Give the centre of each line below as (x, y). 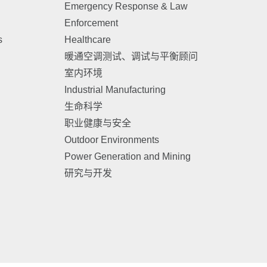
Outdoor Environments (111, 139)
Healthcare (87, 39)
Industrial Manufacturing (115, 89)
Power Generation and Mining (127, 156)
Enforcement (91, 23)
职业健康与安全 (97, 123)
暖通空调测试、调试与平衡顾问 (131, 56)
